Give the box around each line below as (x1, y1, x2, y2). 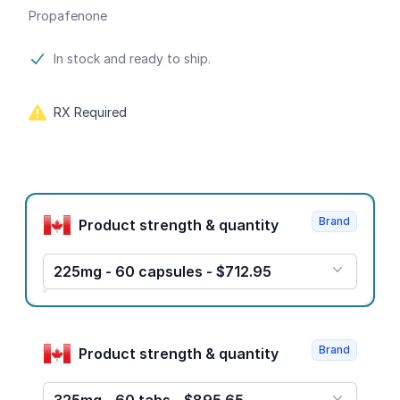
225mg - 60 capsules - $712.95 (54, 262, 271, 280)
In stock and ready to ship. (54, 51, 211, 66)
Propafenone (29, 8, 107, 23)
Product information (28, 50, 169, 68)
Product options (28, 193, 140, 211)
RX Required (54, 104, 127, 120)
